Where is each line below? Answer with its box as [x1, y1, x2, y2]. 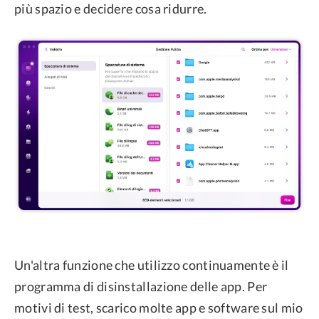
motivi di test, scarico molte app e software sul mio [14, 299, 303, 315]
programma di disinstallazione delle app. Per [14, 278, 268, 294]
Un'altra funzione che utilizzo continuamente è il [14, 256, 289, 273]
